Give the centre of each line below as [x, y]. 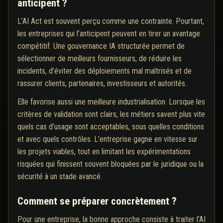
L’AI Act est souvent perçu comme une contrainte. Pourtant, [111, 21]
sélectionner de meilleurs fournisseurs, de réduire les [100, 59]
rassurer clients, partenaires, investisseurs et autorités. [102, 84]
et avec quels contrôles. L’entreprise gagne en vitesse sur [108, 139]
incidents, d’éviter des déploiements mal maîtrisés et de [105, 71]
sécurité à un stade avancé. [60, 177]
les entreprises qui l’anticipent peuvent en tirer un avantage [109, 34]
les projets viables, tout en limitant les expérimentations [104, 152]
